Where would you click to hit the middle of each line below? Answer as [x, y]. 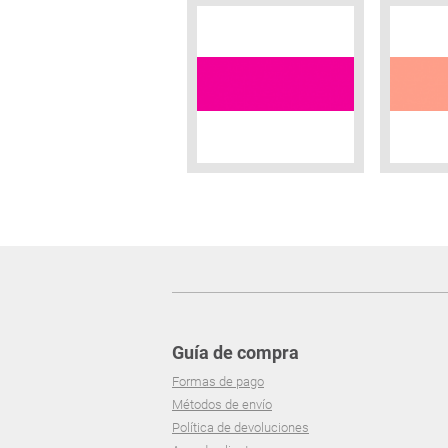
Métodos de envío [222, 405]
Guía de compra [235, 353]
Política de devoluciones [240, 428]
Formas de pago [218, 382]
